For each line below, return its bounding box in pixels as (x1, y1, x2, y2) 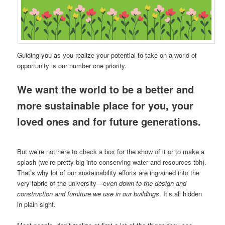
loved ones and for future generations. (17, 114, 201, 129)
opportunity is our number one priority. (17, 61, 127, 71)
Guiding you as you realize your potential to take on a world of (17, 50, 197, 60)
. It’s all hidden (159, 188, 202, 198)
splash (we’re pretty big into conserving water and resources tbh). (17, 157, 207, 167)
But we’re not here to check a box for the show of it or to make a (17, 146, 205, 156)
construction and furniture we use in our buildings (17, 188, 160, 198)
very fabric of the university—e (17, 178, 107, 188)
